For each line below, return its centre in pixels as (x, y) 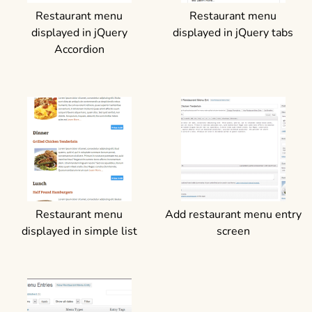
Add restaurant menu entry (233, 215)
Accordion (79, 50)
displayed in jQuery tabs (233, 33)
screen (233, 232)
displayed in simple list (79, 232)
